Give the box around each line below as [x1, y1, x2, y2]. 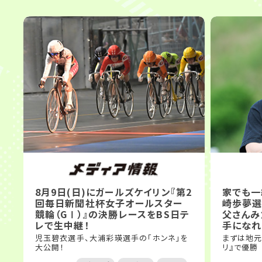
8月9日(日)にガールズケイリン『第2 [35, 184, 192, 199]
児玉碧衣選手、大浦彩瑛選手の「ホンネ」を [35, 232, 188, 243]
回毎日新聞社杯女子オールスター [35, 195, 183, 210]
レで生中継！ [35, 218, 89, 232]
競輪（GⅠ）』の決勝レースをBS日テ [35, 206, 190, 221]
